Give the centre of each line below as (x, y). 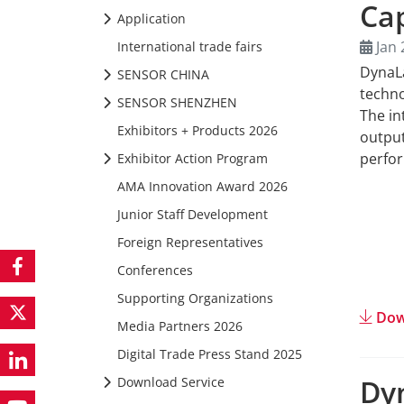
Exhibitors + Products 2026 (197, 130)
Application (151, 18)
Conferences (155, 270)
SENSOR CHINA (163, 74)
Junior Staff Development (193, 214)
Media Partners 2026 (180, 326)
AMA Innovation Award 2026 (202, 186)
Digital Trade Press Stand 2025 (210, 354)
